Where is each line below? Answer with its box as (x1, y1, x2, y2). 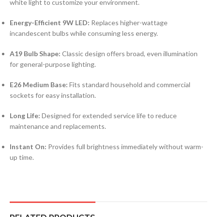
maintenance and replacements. (10, 122, 106, 130)
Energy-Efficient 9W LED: (10, 18, 90, 27)
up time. (10, 153, 34, 161)
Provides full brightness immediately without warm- (46, 142, 203, 151)
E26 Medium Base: (10, 80, 68, 89)
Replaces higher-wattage (90, 18, 168, 27)
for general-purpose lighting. (10, 60, 96, 68)
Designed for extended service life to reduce (40, 111, 177, 120)
